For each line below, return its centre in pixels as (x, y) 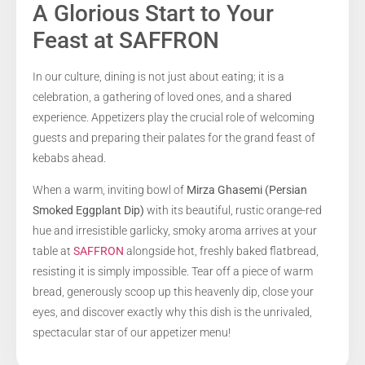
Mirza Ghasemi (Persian (247, 190)
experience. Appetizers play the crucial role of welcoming (174, 117)
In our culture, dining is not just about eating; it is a (158, 76)
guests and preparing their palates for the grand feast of (174, 137)
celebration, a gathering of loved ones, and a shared (162, 97)
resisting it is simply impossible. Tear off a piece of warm (173, 272)
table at (53, 251)
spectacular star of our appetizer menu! (132, 333)
